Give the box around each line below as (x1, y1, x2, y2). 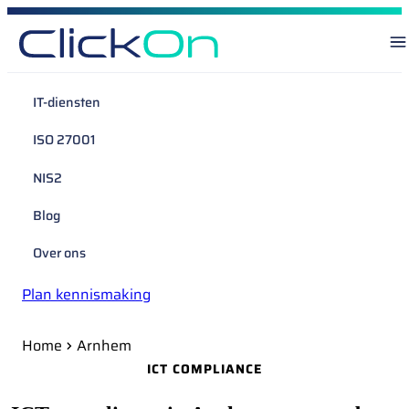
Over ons (33, 243, 86, 264)
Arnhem (77, 333, 131, 357)
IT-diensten (33, 92, 100, 113)
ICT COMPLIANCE (147, 358, 262, 379)
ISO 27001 (33, 130, 96, 151)
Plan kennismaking (22, 282, 151, 306)
